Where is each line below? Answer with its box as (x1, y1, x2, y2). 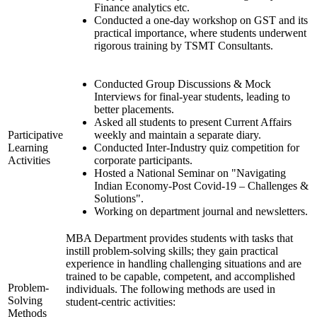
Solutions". (94, 192, 144, 205)
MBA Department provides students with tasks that (66, 232, 293, 245)
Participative (8, 129, 63, 142)
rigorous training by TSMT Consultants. (94, 40, 273, 52)
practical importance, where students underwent (94, 27, 306, 40)
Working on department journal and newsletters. (94, 205, 308, 218)
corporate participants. (94, 154, 192, 167)
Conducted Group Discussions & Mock (94, 78, 271, 91)
